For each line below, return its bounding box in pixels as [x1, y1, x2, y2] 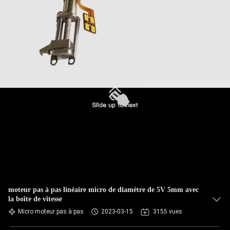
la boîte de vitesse [8, 195, 62, 203]
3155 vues [153, 208, 182, 215]
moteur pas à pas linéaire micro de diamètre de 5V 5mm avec [8, 186, 199, 194]
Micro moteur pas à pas [18, 208, 84, 215]
